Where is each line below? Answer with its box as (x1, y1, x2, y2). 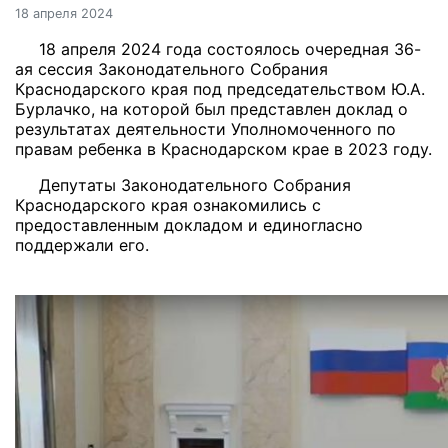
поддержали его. (15, 235, 149, 255)
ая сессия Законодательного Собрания (15, 59, 328, 79)
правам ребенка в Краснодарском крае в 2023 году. (15, 139, 432, 159)
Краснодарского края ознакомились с (15, 195, 321, 215)
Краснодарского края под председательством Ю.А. (15, 79, 425, 99)
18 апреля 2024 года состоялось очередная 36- (39, 39, 421, 59)
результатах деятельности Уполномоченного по (15, 119, 396, 139)
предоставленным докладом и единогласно (15, 215, 363, 235)
